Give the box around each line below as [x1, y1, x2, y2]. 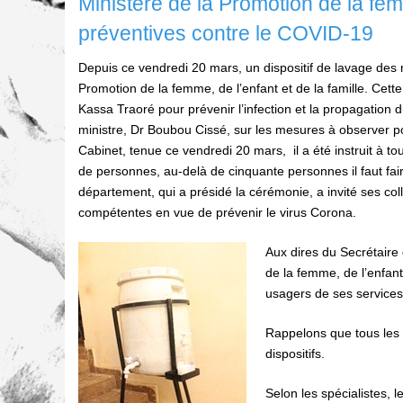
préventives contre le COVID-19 [78, 21, 373, 45]
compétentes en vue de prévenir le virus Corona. [78, 204, 356, 219]
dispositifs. [265, 345, 325, 361]
